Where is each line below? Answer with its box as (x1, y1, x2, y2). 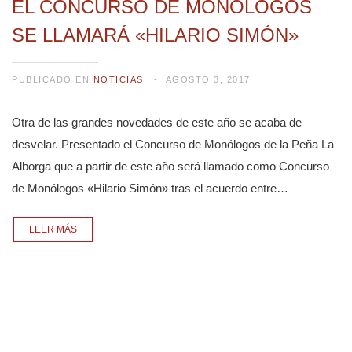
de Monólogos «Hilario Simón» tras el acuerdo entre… (12, 181, 288, 195)
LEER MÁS (29, 224, 77, 235)
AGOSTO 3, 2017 (165, 74, 251, 84)
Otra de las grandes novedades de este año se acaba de (12, 115, 302, 129)
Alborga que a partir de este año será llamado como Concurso (12, 159, 329, 173)
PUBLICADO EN (12, 74, 93, 84)
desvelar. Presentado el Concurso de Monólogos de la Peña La (12, 137, 334, 151)
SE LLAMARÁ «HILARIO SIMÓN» (12, 24, 299, 46)
